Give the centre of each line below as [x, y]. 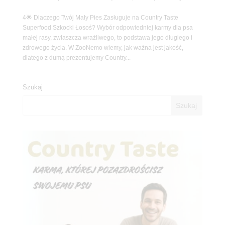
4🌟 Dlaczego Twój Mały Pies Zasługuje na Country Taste [100, 17]
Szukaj [32, 87]
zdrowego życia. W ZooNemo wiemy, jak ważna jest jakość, [103, 47]
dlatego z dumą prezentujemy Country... [76, 58]
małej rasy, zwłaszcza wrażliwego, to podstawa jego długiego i [107, 37]
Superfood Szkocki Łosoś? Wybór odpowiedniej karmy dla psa [107, 27]
